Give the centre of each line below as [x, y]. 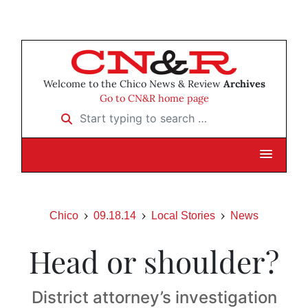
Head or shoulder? [154, 261]
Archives [244, 84]
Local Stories [183, 216]
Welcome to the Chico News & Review [133, 84]
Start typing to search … [113, 114]
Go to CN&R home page [154, 99]
